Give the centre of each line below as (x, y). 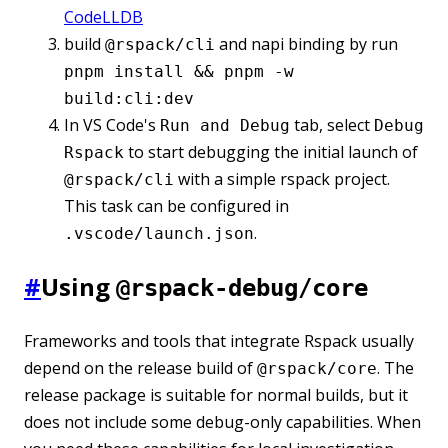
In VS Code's (112, 124)
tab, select (332, 124)
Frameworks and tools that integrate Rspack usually (219, 340)
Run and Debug (225, 125)
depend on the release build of (140, 367)
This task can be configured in (176, 205)
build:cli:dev (129, 98)
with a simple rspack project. (282, 178)
